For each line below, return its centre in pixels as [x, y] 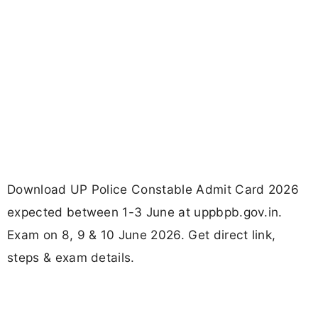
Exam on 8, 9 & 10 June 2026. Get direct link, [142, 235]
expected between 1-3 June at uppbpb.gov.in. [145, 212]
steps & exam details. [71, 258]
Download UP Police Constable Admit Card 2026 [153, 190]
